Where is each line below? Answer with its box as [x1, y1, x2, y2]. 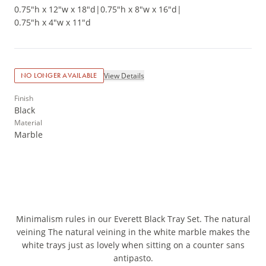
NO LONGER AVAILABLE [21, 71, 97, 81]
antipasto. [113, 252, 153, 264]
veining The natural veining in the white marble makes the [16, 226, 250, 238]
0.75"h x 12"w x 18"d [14, 4, 96, 15]
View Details [103, 70, 144, 80]
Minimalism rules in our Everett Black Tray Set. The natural [15, 213, 251, 225]
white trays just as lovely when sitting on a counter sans [21, 239, 245, 251]
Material [14, 118, 42, 128]
